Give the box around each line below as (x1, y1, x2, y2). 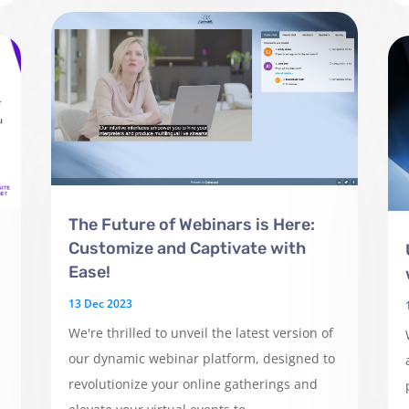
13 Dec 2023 (68, 295, 132, 311)
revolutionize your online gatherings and (68, 374, 318, 393)
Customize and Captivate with (68, 237, 306, 258)
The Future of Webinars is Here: (68, 214, 315, 235)
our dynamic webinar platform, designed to (68, 349, 335, 367)
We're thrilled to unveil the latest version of (68, 323, 333, 341)
